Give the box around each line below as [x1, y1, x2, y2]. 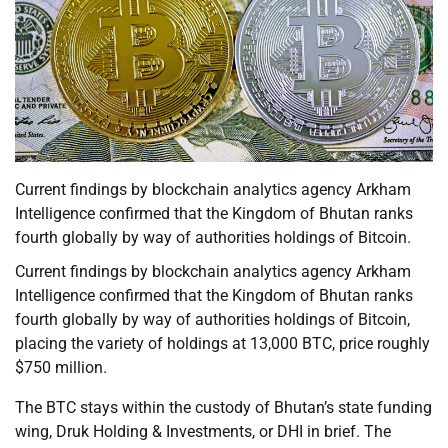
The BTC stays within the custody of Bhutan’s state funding [15, 398, 432, 418]
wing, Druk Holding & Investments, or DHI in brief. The [15, 422, 391, 442]
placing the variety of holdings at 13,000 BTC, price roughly [15, 334, 430, 354]
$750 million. [15, 358, 107, 378]
